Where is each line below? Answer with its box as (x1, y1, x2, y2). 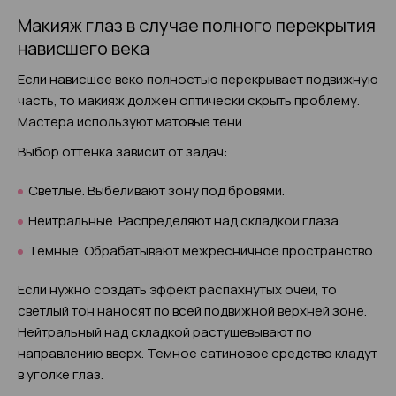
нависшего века (18, 36, 149, 60)
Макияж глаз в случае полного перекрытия (18, 13, 376, 37)
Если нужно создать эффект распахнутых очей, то (18, 280, 337, 299)
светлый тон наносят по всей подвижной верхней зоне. (18, 301, 367, 320)
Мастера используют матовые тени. (18, 112, 245, 131)
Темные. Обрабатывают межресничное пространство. (28, 241, 376, 260)
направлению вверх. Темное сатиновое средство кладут (18, 344, 377, 362)
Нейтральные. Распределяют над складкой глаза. (28, 211, 341, 230)
